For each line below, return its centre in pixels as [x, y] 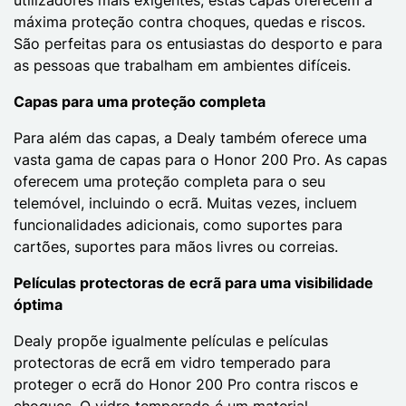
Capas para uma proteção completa [140, 101]
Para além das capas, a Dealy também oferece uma [190, 137]
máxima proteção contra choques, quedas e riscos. [189, 21]
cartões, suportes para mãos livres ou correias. [176, 246]
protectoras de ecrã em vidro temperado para [172, 362]
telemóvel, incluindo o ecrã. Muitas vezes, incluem [185, 203]
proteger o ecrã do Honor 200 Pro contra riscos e [186, 384]
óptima [38, 304]
